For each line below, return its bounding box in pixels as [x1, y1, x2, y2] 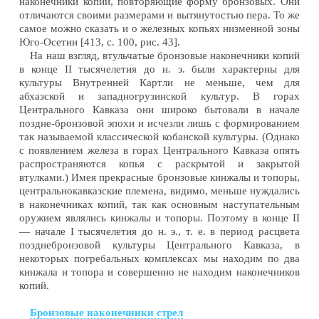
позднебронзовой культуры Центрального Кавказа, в [19, 239, 300, 251]
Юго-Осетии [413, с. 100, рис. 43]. [19, 36, 181, 48]
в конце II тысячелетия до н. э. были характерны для [19, 63, 300, 75]
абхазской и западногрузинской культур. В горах [19, 90, 300, 102]
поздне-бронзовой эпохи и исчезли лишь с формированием [19, 117, 300, 129]
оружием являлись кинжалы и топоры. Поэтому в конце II [19, 211, 300, 224]
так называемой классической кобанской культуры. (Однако [19, 130, 300, 142]
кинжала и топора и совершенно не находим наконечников [19, 266, 300, 278]
